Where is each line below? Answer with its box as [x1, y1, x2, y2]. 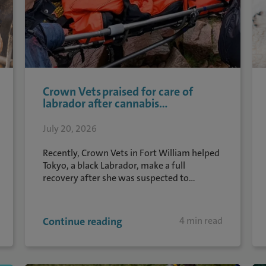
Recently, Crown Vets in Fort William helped [43, 147, 220, 159]
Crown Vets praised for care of [43, 84, 194, 99]
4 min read [179, 214, 223, 227]
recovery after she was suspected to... [43, 172, 196, 184]
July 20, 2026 [43, 122, 97, 135]
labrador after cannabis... [43, 96, 168, 111]
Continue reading [43, 214, 123, 229]
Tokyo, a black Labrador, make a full [43, 159, 186, 172]
